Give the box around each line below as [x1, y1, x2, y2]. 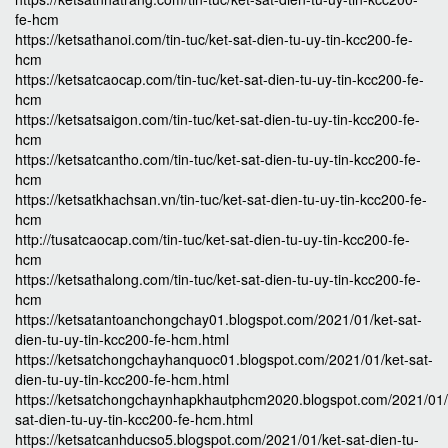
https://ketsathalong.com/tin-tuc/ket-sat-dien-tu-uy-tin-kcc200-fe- [15, 269, 421, 289]
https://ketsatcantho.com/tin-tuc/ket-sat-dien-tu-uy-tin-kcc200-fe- [15, 149, 421, 169]
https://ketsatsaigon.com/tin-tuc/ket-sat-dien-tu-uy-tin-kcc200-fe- [15, 109, 420, 129]
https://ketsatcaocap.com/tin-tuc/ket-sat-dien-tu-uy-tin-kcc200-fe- [15, 69, 424, 89]
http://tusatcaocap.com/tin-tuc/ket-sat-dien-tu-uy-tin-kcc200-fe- [15, 229, 410, 249]
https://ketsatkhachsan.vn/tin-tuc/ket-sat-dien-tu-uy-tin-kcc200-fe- [15, 189, 427, 209]
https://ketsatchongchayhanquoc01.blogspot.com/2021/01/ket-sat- [15, 349, 433, 369]
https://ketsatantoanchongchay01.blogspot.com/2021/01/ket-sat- [15, 309, 422, 329]
